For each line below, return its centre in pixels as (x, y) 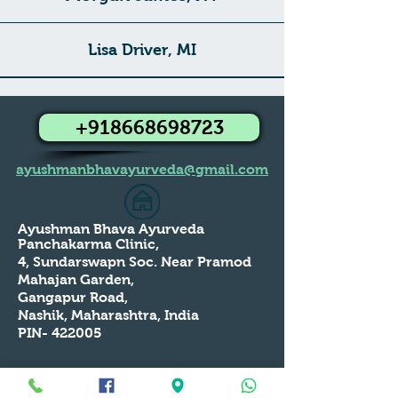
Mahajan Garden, (78, 279)
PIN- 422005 (60, 333)
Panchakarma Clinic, (88, 244)
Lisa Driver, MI (142, 50)
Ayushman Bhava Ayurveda (111, 229)
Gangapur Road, (73, 297)
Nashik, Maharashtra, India (108, 315)
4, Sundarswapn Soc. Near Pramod (135, 262)
